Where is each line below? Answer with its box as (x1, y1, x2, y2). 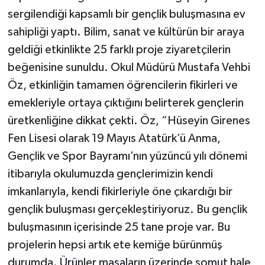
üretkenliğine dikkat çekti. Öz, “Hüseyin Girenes (7, 114, 250, 127)
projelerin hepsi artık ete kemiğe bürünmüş (7, 238, 222, 251)
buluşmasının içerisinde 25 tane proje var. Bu (7, 221, 230, 233)
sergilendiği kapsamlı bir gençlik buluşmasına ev (7, 8, 245, 20)
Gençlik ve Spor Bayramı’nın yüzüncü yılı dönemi (7, 150, 247, 162)
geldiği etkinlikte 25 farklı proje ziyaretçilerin (7, 43, 231, 56)
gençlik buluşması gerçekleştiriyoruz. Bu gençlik (7, 203, 247, 215)
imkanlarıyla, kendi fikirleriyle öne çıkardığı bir (7, 185, 232, 198)
